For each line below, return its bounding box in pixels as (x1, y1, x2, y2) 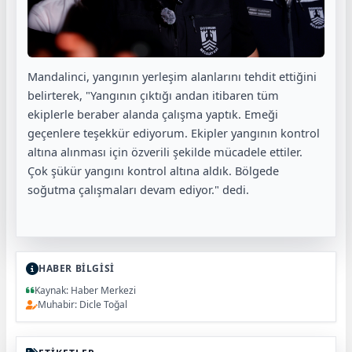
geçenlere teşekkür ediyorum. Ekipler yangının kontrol (27, 125, 320, 141)
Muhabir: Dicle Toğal (38, 298, 127, 312)
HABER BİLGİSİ (38, 262, 115, 276)
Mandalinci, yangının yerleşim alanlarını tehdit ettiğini (27, 68, 317, 85)
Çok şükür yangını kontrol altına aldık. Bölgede (27, 163, 279, 179)
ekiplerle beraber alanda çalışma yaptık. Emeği (27, 106, 278, 123)
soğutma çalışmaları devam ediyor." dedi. (27, 181, 249, 198)
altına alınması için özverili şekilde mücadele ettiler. (27, 144, 302, 160)
